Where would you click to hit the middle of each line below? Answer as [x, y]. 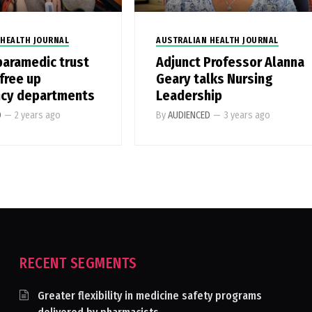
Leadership [189, 96]
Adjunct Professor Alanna [231, 62]
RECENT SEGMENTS [78, 264]
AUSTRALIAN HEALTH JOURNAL [217, 41]
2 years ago [37, 116]
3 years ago [247, 116]
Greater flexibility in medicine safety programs [150, 296]
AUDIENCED [189, 116]
